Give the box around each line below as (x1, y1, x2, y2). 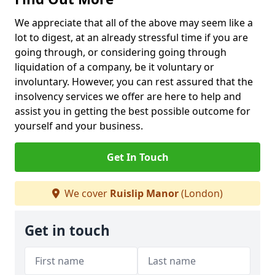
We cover (62, 187, 110, 200)
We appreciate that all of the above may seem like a (15, 16, 253, 29)
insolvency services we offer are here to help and (15, 90, 241, 103)
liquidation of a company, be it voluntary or (15, 60, 214, 74)
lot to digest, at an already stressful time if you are (15, 31, 248, 44)
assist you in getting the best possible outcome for (15, 104, 250, 118)
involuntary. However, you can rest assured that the (15, 75, 253, 88)
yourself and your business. (15, 119, 148, 133)
